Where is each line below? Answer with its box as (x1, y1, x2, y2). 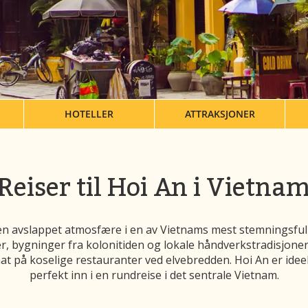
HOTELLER (65, 107, 113, 121)
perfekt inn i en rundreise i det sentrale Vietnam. (29, 267, 279, 283)
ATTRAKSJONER (184, 107, 255, 121)
